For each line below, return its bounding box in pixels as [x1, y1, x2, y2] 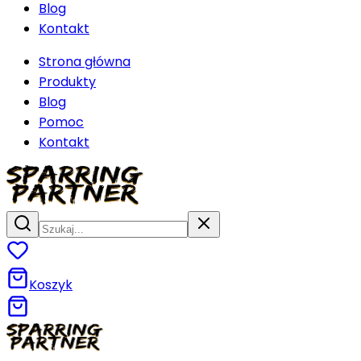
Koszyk [29, 276, 73, 294]
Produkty [39, 73, 96, 91]
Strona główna [39, 52, 131, 71]
